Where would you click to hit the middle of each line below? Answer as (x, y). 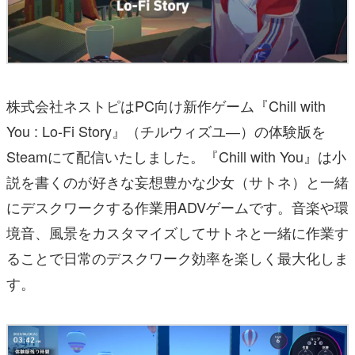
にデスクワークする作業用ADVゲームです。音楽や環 (177, 206)
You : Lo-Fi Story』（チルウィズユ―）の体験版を (166, 130)
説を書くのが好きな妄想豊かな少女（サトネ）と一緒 (177, 181)
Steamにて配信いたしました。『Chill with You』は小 (176, 156)
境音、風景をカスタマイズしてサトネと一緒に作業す (177, 232)
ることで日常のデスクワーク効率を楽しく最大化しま (177, 257)
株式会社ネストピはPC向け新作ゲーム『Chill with (166, 105)
